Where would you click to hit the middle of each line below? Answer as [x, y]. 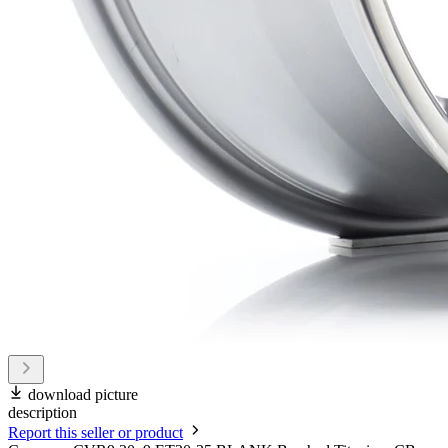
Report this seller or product [95, 433]
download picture [83, 395]
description [42, 413]
